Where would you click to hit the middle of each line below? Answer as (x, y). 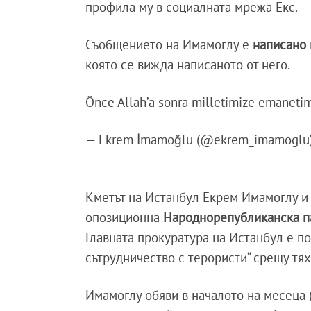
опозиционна (125, 217)
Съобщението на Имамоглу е (169, 44)
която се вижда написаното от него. (190, 64)
